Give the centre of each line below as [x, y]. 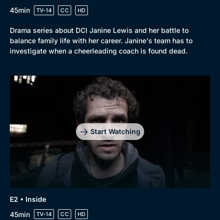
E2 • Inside [28, 199]
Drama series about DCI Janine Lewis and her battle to [99, 30]
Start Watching [115, 132]
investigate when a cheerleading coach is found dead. [99, 51]
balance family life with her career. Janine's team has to [101, 40]
